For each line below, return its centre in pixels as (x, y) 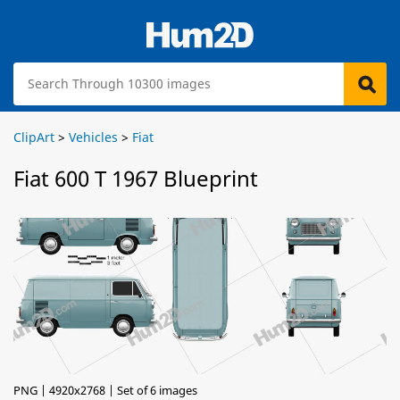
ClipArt (34, 137)
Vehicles (93, 137)
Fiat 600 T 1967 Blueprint (136, 178)
